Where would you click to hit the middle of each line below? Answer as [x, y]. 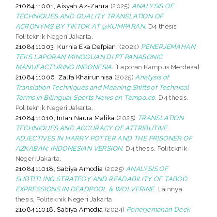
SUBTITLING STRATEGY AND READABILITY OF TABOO [101, 178]
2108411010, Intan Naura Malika [65, 117]
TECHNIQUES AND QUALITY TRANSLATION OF [89, 16]
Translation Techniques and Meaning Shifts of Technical [102, 87]
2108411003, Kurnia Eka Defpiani [67, 46]
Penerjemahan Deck [158, 209]
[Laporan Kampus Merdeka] [156, 67]
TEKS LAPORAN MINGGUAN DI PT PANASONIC [89, 56]
